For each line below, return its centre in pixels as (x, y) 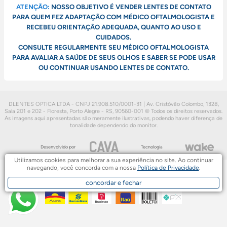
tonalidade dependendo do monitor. (113, 125)
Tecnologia (152, 147)
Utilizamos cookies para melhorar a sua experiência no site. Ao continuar (113, 160)
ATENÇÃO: (33, 7)
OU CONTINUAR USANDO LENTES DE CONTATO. (113, 67)
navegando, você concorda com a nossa (82, 168)
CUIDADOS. (113, 37)
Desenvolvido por (58, 146)
